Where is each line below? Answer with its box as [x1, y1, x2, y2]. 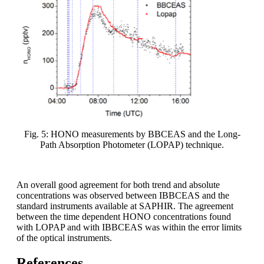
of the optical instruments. [16, 233, 112, 243]
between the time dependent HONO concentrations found [16, 212, 231, 222]
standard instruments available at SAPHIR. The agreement [16, 201, 233, 212]
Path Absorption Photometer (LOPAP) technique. [40, 140, 224, 150]
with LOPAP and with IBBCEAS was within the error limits [16, 222, 242, 233]
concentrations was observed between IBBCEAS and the [16, 190, 229, 201]
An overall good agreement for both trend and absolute [16, 180, 220, 190]
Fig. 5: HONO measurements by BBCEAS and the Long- [24, 129, 240, 140]
